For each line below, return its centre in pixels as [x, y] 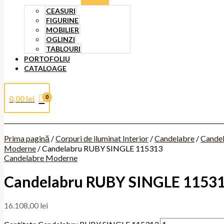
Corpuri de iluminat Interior [102, 138]
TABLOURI [63, 49]
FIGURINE [62, 20]
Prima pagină [27, 138]
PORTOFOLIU [47, 59]
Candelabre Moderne [41, 158]
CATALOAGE [45, 68]
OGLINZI [60, 39]
